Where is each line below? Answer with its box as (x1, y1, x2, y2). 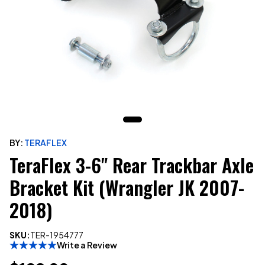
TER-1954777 (30, 229, 83, 240)
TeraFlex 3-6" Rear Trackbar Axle (9, 150, 254, 179)
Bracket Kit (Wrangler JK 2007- (9, 173, 244, 201)
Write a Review (57, 239, 117, 250)
